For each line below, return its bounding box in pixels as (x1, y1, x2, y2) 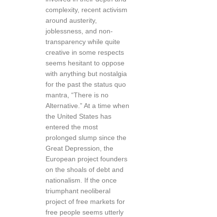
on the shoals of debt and (46, 166, 124, 173)
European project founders (46, 155, 127, 163)
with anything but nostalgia (46, 70, 127, 77)
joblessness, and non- (46, 27, 113, 35)
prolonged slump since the (46, 134, 126, 141)
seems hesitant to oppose (46, 59, 124, 67)
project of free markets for (46, 198, 125, 205)
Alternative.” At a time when (46, 102, 129, 109)
